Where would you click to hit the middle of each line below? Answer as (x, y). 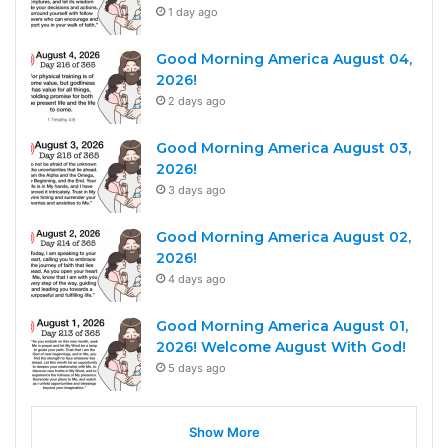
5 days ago (197, 368)
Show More (224, 432)
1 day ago (193, 12)
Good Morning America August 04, (284, 59)
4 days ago (197, 279)
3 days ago (197, 190)
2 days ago (197, 101)
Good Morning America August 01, (282, 326)
